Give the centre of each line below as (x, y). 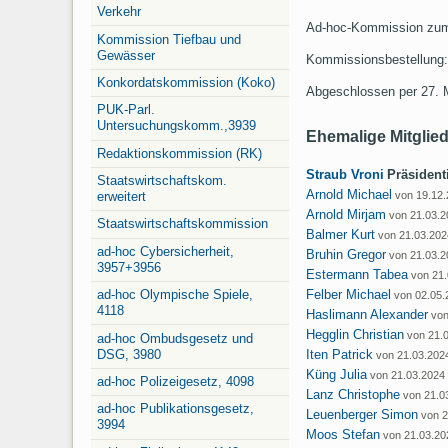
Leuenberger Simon (362, 415)
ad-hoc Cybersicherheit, (165, 251)
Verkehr (119, 12)
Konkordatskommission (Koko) (186, 82)
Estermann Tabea (357, 275)
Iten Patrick (340, 355)
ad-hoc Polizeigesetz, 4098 (175, 381)
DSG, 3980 (129, 354)
